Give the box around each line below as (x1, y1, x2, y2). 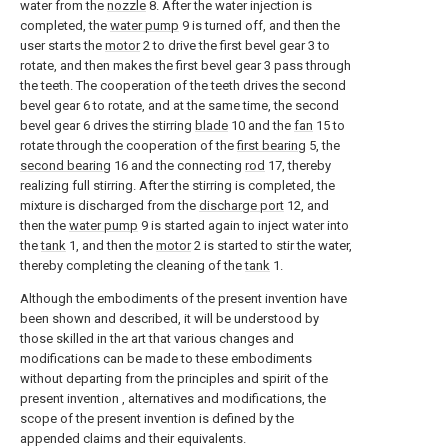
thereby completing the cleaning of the (20, 258, 245, 273)
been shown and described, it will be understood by (20, 311, 319, 326)
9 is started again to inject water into (138, 218, 349, 233)
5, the (306, 138, 340, 153)
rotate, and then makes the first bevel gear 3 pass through (20, 58, 351, 73)
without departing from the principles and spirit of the (20, 371, 328, 386)
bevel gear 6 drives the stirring (20, 118, 195, 133)
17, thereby (265, 158, 331, 173)
